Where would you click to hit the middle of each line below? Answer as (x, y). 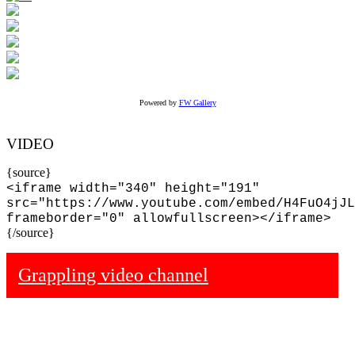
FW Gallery (197, 103)
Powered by (159, 103)
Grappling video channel (113, 275)
